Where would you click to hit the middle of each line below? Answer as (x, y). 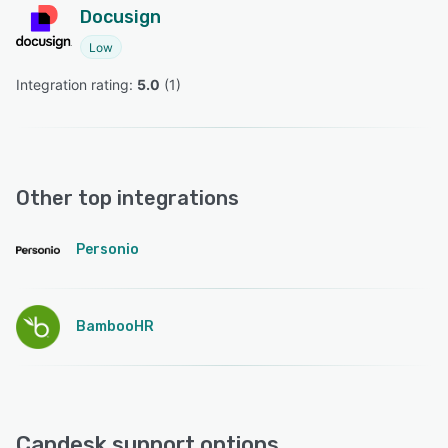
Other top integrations (127, 198)
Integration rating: (76, 85)
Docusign (120, 17)
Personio (107, 250)
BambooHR (115, 327)
